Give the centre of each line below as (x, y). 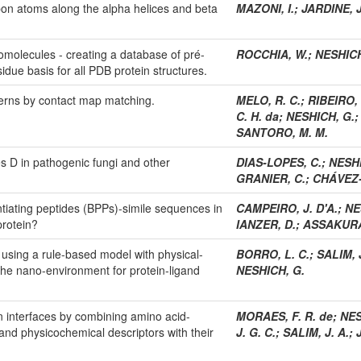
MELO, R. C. (268, 100)
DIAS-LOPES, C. (279, 162)
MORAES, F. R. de (284, 315)
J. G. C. (256, 332)
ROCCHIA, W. (272, 54)
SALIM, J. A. (316, 332)
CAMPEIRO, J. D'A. (287, 207)
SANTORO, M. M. (282, 132)
